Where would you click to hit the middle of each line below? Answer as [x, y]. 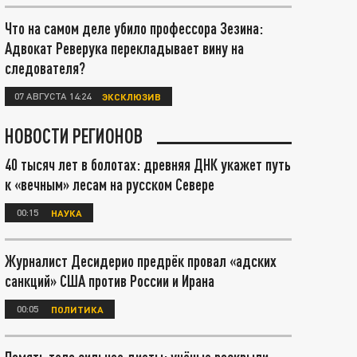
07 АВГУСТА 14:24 [53, 96]
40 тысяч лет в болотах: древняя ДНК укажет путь [148, 164]
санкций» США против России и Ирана [110, 280]
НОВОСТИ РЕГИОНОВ [74, 135]
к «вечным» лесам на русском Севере [110, 184]
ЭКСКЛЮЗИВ [131, 96]
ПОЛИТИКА [77, 309]
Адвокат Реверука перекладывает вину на [124, 48]
